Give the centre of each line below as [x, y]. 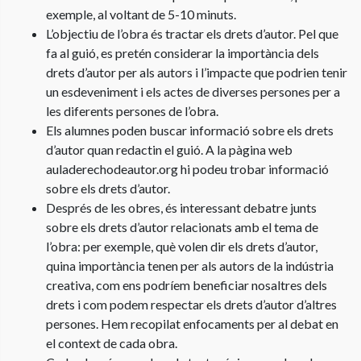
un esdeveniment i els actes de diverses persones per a [193, 91]
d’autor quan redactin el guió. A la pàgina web [169, 149]
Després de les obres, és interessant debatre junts [181, 207]
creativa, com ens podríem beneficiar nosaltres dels [187, 284]
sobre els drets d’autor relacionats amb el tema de [182, 226]
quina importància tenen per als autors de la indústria [190, 265]
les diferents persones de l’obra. [132, 110]
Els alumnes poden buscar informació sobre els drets [190, 130]
